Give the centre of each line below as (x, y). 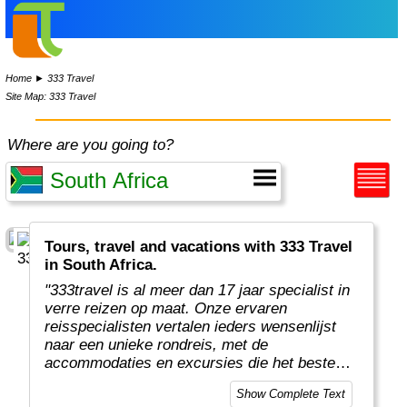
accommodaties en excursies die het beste (190, 363)
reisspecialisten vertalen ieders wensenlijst (191, 327)
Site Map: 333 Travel (51, 96)
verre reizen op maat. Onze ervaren (166, 309)
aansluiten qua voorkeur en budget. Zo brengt (199, 382)
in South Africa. (101, 265)
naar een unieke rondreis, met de (157, 345)
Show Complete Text (291, 394)
